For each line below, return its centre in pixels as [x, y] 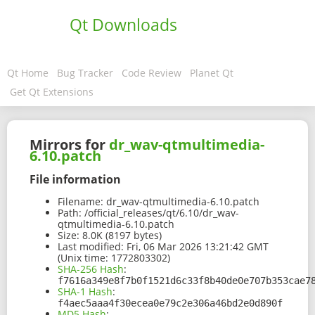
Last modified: [91, 247]
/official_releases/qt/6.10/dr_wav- [160, 213]
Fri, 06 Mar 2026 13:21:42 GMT [196, 247]
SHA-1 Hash [85, 292]
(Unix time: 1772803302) [114, 258]
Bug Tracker [85, 73]
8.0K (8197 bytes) [121, 236]
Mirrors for [69, 145]
